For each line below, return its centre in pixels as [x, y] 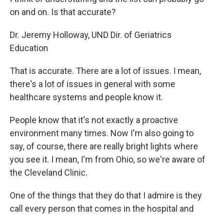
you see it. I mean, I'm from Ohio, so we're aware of [108, 160]
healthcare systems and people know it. [86, 97]
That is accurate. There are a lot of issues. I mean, [105, 71]
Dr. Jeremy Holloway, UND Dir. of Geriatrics [91, 35]
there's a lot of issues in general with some [92, 84]
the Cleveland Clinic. [49, 173]
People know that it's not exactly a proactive [94, 120]
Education [29, 48]
